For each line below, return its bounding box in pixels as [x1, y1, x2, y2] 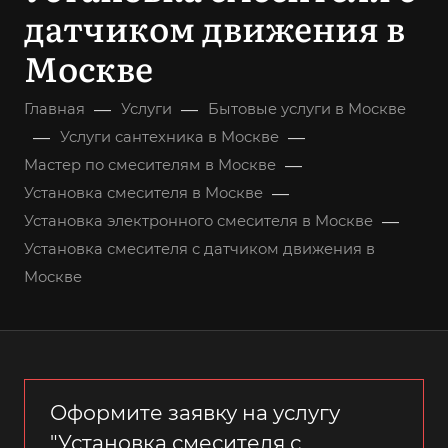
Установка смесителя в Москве [24, 184, 263, 202]
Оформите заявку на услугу [50, 400, 340, 425]
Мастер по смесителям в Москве [24, 156, 276, 174]
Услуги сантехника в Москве [60, 128, 279, 146]
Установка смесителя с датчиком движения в [24, 240, 375, 258]
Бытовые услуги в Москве [208, 100, 406, 118]
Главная [24, 100, 85, 118]
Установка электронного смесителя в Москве [24, 212, 373, 230]
